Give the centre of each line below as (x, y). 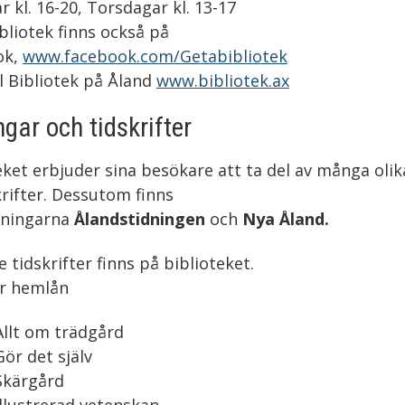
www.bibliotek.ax (222, 80)
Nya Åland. (285, 218)
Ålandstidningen (139, 218)
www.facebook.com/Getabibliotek (155, 56)
